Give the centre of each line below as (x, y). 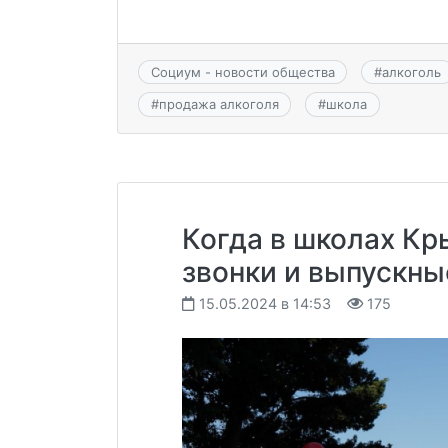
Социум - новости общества (242, 72)
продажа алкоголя (218, 104)
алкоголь (411, 72)
